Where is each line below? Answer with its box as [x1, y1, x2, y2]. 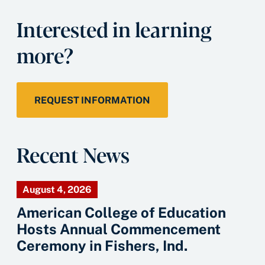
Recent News [17, 140, 130, 169]
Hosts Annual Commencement [17, 221, 221, 237]
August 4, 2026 [22, 184, 92, 195]
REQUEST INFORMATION [34, 95, 150, 106]
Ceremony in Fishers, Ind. [17, 237, 188, 254]
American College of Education [17, 204, 226, 221]
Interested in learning [17, 14, 212, 43]
